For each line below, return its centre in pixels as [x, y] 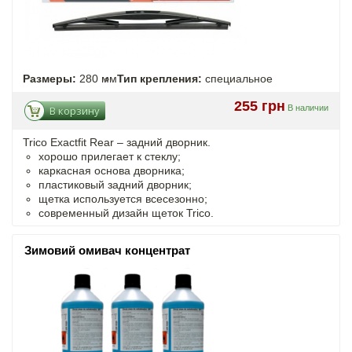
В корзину [75, 110]
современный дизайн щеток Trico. [126, 213]
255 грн [260, 106]
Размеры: [49, 78]
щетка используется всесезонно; [123, 198]
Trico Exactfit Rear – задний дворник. [117, 142]
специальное [237, 78]
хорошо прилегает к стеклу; [110, 156]
